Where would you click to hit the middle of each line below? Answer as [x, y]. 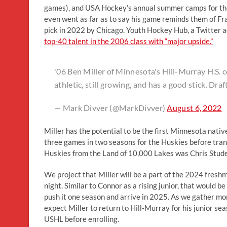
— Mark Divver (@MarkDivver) [111, 107]
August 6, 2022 [194, 107]
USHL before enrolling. [82, 219]
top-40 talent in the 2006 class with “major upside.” [128, 41]
